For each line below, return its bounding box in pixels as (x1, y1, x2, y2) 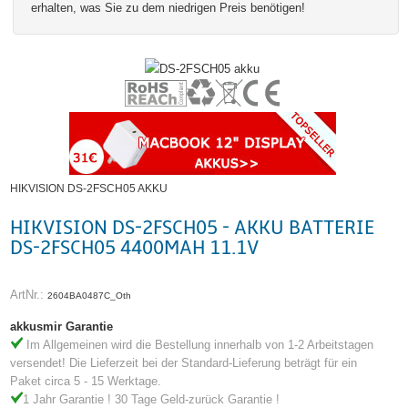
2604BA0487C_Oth (47, 290, 132, 301)
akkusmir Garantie (10, 320, 114, 334)
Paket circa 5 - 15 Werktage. (10, 374, 162, 389)
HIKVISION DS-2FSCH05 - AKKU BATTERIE (10, 217, 375, 240)
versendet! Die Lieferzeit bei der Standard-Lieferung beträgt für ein (10, 356, 358, 371)
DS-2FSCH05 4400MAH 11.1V (10, 237, 260, 260)
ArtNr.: (10, 287, 48, 301)
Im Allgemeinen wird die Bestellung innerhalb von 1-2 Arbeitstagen (26, 338, 374, 352)
